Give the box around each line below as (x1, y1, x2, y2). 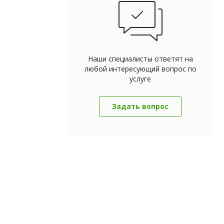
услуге (129, 74, 151, 83)
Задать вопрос (112, 101, 168, 111)
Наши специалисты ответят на (87, 54, 193, 63)
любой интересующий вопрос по (84, 64, 196, 73)
